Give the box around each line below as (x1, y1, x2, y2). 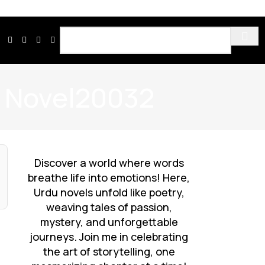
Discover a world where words (34, 155, 184, 170)
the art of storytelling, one (43, 244, 175, 258)
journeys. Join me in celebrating (30, 229, 189, 244)
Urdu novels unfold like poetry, (33, 185, 185, 199)
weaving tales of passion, (46, 199, 172, 214)
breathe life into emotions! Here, (28, 170, 190, 185)
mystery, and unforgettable (40, 214, 178, 229)
